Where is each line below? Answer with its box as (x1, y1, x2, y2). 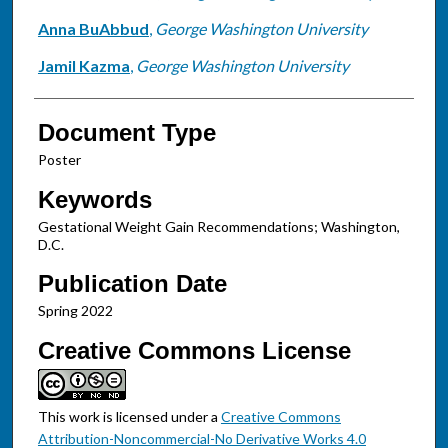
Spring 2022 (37, 302, 113, 320)
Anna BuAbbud (37, 19, 149, 39)
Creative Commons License (37, 337, 351, 365)
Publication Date (37, 270, 227, 298)
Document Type (37, 119, 216, 147)
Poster (37, 151, 81, 169)
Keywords (37, 185, 152, 213)
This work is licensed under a (37, 408, 221, 426)
